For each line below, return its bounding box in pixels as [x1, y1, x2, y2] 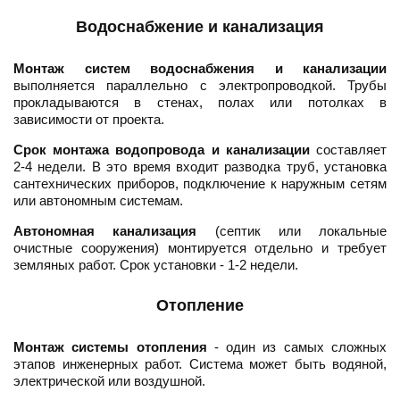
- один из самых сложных [206, 339, 387, 355]
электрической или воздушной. [13, 373, 205, 389]
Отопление [156, 296, 244, 315]
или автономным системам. [13, 193, 183, 209]
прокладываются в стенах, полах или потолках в [13, 95, 387, 111]
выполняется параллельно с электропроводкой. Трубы [13, 78, 387, 94]
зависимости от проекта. [13, 112, 164, 128]
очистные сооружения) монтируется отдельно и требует [13, 240, 387, 256]
